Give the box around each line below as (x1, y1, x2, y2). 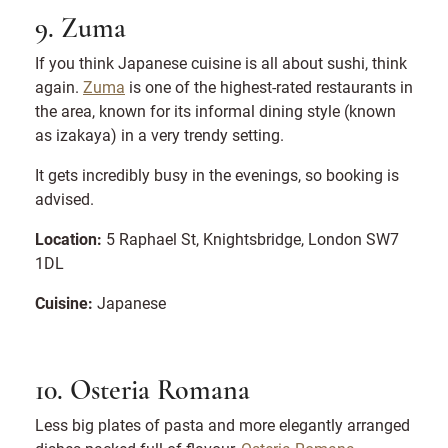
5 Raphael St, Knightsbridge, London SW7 (102, 227, 399, 249)
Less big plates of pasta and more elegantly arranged (35, 413, 410, 435)
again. (35, 75, 83, 97)
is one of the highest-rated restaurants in (125, 75, 413, 97)
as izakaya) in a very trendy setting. (35, 123, 284, 145)
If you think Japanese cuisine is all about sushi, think (35, 51, 407, 73)
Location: (35, 227, 102, 249)
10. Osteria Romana (35, 377, 250, 406)
